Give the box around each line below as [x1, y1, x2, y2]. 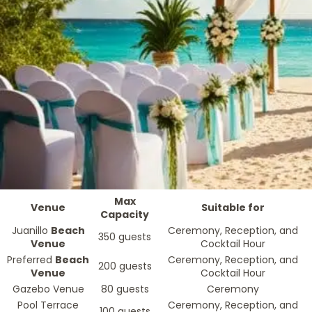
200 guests [97, 259, 152, 273]
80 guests [100, 282, 149, 296]
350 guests [98, 230, 151, 244]
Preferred [7, 253, 55, 267]
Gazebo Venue [12, 282, 84, 296]
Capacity [100, 208, 149, 221]
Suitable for [201, 201, 265, 214]
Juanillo [11, 224, 51, 237]
